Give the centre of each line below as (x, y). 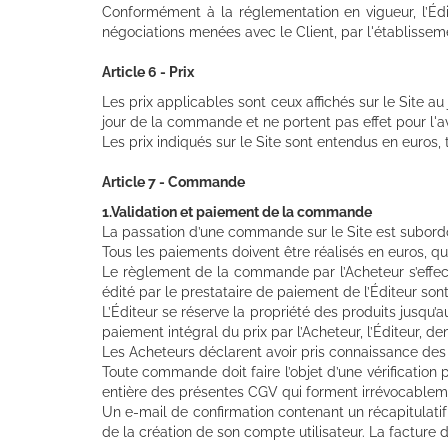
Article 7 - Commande (173, 181)
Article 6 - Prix (148, 71)
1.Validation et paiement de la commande (237, 211)
